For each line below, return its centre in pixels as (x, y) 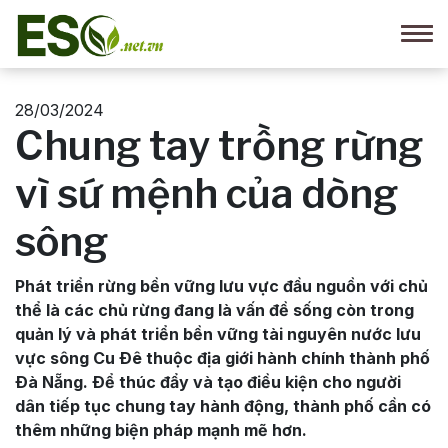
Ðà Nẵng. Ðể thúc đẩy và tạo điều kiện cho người (208, 381)
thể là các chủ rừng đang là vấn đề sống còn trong (214, 309)
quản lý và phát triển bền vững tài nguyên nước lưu (218, 333)
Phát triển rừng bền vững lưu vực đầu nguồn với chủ (221, 285)
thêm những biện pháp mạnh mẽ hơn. (161, 429)
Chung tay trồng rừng (219, 145)
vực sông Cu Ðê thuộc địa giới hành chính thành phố (222, 357)
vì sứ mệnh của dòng (206, 193)
